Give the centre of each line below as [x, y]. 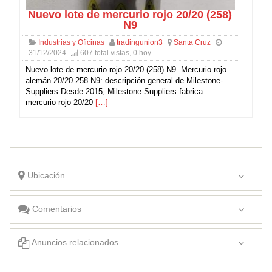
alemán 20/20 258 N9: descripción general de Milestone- [124, 81]
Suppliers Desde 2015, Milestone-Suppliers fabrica [114, 92]
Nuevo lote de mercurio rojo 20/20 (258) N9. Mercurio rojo [126, 70]
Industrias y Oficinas [71, 43]
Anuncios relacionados [74, 243]
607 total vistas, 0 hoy [114, 53]
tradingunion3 [139, 43]
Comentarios [55, 209]
